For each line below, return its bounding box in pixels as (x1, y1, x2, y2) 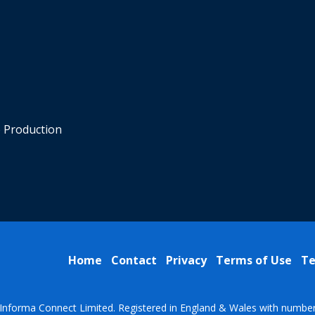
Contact (111, 252, 157, 268)
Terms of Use (216, 252, 292, 268)
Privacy (166, 252, 207, 268)
